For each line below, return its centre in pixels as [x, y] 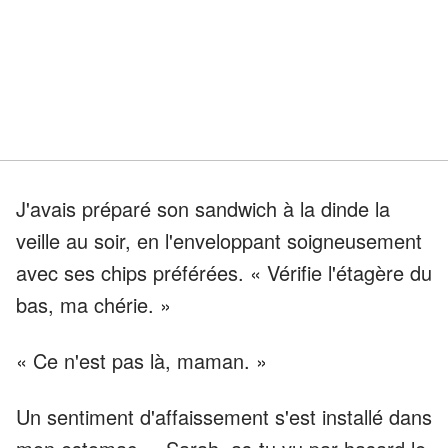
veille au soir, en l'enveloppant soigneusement [219, 241]
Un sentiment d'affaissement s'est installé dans [224, 417]
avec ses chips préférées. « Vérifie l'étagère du [224, 273]
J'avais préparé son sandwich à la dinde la [203, 209]
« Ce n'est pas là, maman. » [141, 361]
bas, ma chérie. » [93, 305]
